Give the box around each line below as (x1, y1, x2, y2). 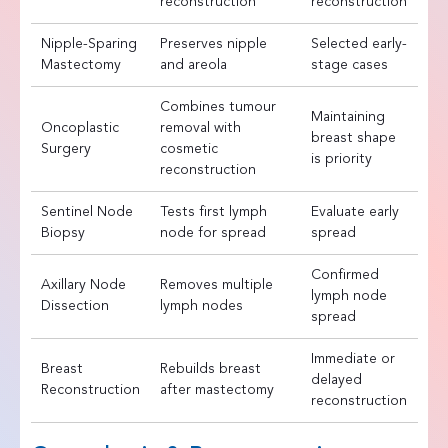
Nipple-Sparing (40, 36, 137, 51)
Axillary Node (40, 277, 126, 292)
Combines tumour (159, 99, 276, 114)
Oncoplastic (40, 120, 119, 135)
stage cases (310, 57, 388, 72)
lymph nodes (159, 298, 243, 313)
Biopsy (40, 225, 85, 240)
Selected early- (310, 36, 407, 51)
